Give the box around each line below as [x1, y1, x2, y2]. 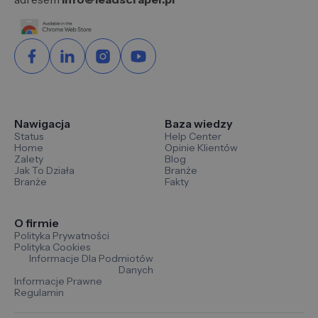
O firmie [14, 216, 59, 231]
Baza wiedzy [165, 116, 233, 131]
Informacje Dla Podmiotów [29, 252, 153, 265]
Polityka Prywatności [14, 229, 109, 243]
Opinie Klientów [165, 141, 238, 155]
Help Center [165, 130, 221, 143]
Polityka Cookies [14, 241, 90, 254]
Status [14, 130, 43, 143]
